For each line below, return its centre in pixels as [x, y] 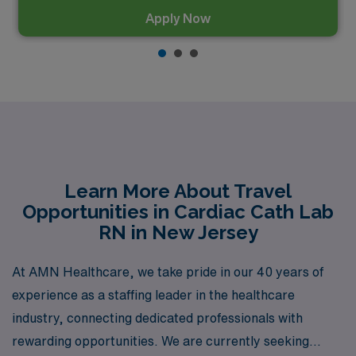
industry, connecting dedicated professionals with [157, 318]
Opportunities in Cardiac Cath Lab [178, 211]
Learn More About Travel [178, 191]
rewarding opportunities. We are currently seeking [161, 341]
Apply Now [178, 18]
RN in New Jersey [178, 232]
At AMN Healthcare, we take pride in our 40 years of [168, 272]
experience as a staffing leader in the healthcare [153, 295]
